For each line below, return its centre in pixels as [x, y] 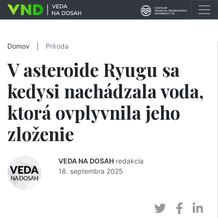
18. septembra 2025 [91, 171]
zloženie [41, 134]
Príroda [57, 46]
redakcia [130, 161]
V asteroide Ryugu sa [93, 69]
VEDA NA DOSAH [86, 161]
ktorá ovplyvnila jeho [94, 112]
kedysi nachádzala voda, [106, 91]
